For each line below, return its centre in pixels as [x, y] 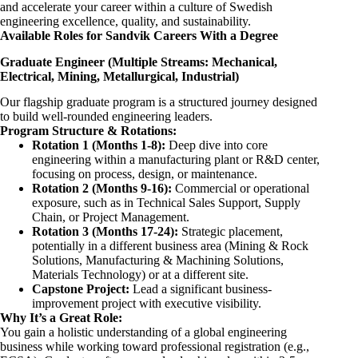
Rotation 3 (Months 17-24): [105, 232]
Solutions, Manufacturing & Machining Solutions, [158, 261]
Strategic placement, [231, 232]
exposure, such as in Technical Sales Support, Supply [166, 203]
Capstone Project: [81, 289]
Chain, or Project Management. [111, 217]
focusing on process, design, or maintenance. [145, 174]
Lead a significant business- [201, 289]
